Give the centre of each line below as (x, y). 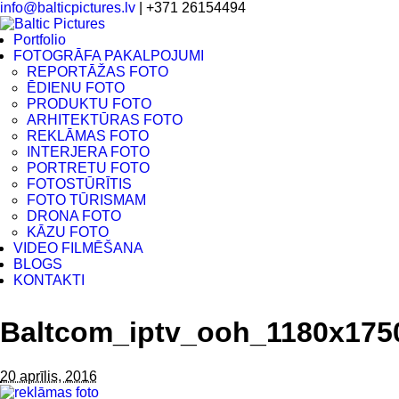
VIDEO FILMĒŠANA (78, 248)
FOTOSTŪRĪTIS (79, 184)
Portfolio (40, 40)
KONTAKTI (49, 280)
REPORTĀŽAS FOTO (98, 72)
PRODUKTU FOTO (89, 104)
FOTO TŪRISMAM (86, 200)
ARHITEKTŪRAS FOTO (105, 120)
